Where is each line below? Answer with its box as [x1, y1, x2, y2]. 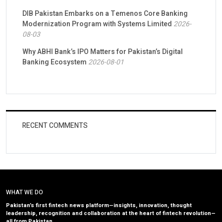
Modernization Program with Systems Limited [22, 19, 172, 30]
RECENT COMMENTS [22, 120, 88, 131]
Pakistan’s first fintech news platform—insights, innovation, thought [6, 201, 192, 210]
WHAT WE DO [6, 187, 43, 197]
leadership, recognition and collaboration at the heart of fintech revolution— [6, 209, 216, 218]
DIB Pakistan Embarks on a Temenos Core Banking [22, 8, 188, 19]
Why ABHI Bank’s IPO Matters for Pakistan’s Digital [22, 47, 183, 57]
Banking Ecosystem [22, 57, 87, 68]
